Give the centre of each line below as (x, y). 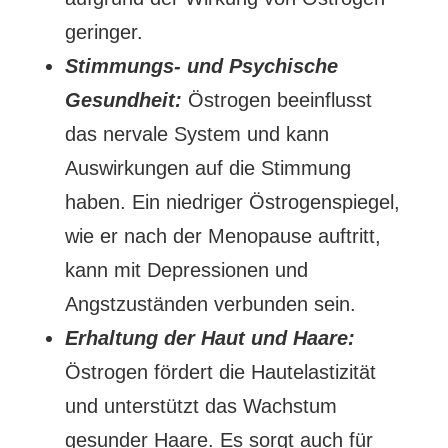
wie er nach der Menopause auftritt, (222, 236)
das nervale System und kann (196, 134)
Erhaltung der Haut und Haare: (209, 338)
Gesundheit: (123, 100)
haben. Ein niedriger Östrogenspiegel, (232, 202)
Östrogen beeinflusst (276, 100)
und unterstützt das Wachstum (200, 406)
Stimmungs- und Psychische (201, 66)
